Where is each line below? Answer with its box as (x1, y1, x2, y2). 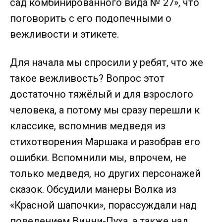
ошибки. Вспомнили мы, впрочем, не (10, 152, 186, 164)
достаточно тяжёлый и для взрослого (10, 88, 193, 100)
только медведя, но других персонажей (10, 167, 201, 179)
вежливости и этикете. (10, 28, 119, 40)
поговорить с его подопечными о (10, 12, 171, 24)
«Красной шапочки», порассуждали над (10, 199, 197, 211)
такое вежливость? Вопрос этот (10, 72, 165, 84)
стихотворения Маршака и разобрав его (10, 136, 200, 148)
